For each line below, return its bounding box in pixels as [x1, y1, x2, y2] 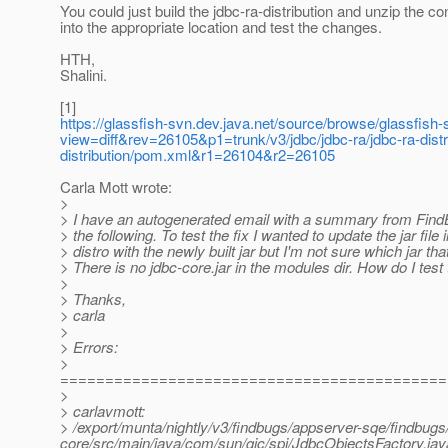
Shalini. [60, 64, 107, 86]
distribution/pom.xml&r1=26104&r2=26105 [60, 144, 335, 166]
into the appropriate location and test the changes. [60, 16, 382, 38]
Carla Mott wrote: [60, 176, 172, 198]
